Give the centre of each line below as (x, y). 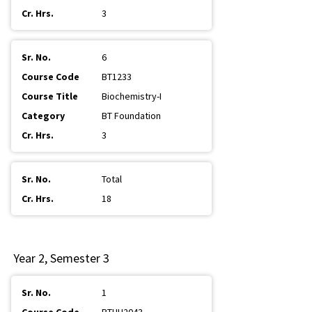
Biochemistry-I (132, 96)
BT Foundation (131, 116)
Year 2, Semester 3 (61, 258)
